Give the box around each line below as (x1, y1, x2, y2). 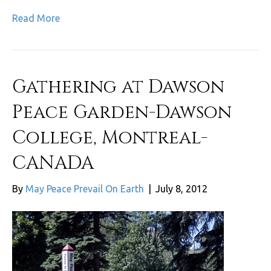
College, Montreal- (12, 125, 207, 150)
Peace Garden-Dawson (12, 100, 232, 125)
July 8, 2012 (155, 183, 207, 194)
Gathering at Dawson (12, 74, 224, 99)
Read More (12, 12, 60, 24)
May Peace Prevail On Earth (25, 183, 144, 194)
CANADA (12, 151, 94, 175)
